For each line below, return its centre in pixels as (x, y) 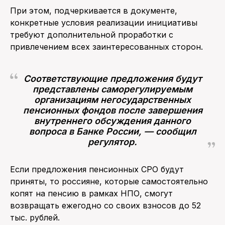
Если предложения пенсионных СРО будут (97, 170)
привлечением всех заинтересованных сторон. (106, 47)
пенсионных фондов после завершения (113, 110)
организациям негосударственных (113, 100)
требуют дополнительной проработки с (92, 35)
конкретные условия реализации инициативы (104, 23)
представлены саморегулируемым (113, 89)
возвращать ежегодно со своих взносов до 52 (105, 206)
